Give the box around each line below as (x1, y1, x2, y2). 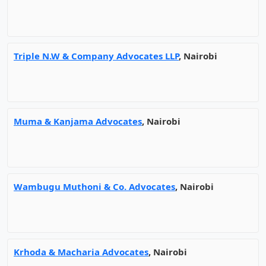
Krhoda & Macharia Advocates (14, 246, 148, 258)
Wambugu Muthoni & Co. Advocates (14, 180, 175, 192)
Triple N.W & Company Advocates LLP (14, 50, 179, 62)
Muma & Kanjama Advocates (14, 115, 142, 127)
